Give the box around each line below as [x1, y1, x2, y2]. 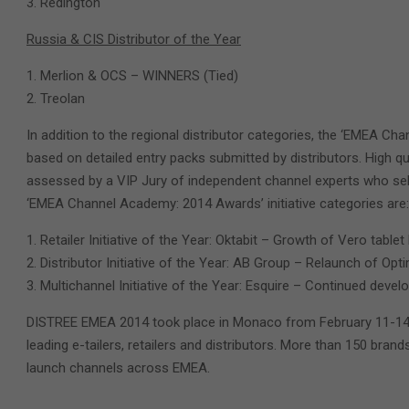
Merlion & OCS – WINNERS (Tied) [40, 68, 238, 84]
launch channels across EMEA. [26, 360, 210, 376]
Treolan [40, 90, 85, 107]
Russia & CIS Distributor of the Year [26, 31, 241, 47]
